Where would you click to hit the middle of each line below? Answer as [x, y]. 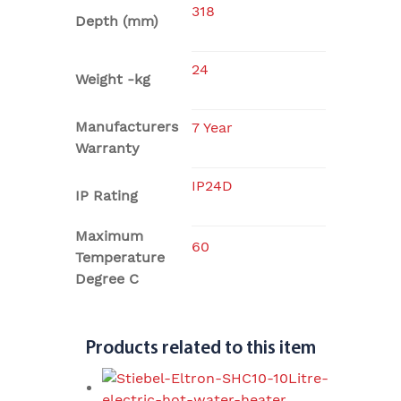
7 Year [212, 128]
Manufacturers [127, 127]
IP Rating [107, 196]
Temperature [120, 258]
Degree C [107, 279]
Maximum [109, 236]
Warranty [107, 149]
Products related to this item [200, 349]
